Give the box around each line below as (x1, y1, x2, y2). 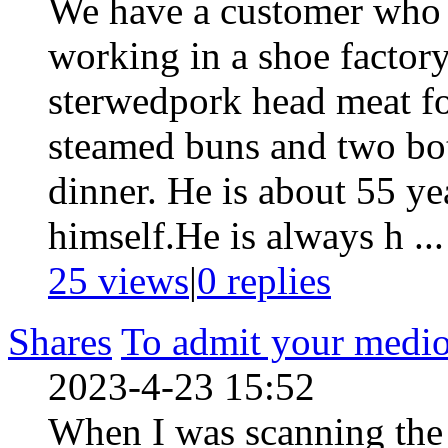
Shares (8, 319, 112, 363)
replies (217, 258, 331, 302)
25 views (48, 258, 189, 302)
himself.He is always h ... (48, 213, 444, 257)
